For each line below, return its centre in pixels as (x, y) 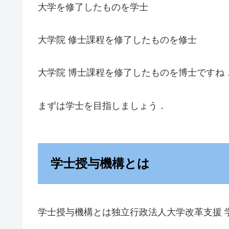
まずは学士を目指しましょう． (102, 106)
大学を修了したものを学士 (93, 7)
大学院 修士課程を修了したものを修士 (117, 40)
